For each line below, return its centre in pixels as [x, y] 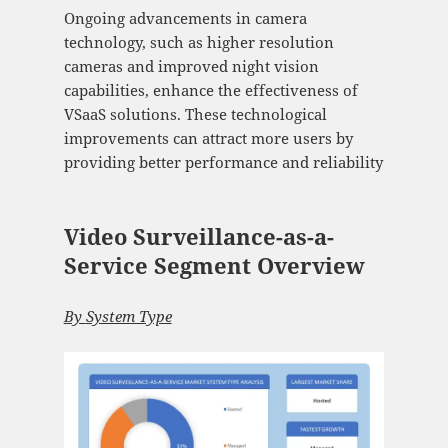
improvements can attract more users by [208, 138]
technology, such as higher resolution [198, 42]
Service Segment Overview [214, 265]
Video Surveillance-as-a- [198, 236]
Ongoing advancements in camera [185, 18]
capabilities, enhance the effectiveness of [210, 90]
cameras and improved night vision [191, 66]
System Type [128, 316]
